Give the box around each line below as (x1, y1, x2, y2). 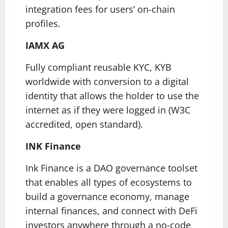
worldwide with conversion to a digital (25, 75, 189, 88)
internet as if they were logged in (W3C (25, 104, 190, 116)
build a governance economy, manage (25, 190, 189, 203)
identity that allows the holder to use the (25, 90, 199, 102)
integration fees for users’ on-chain (25, 3, 175, 15)
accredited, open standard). (25, 118, 143, 130)
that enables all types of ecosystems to (25, 176, 192, 188)
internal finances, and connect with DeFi (25, 205, 197, 217)
